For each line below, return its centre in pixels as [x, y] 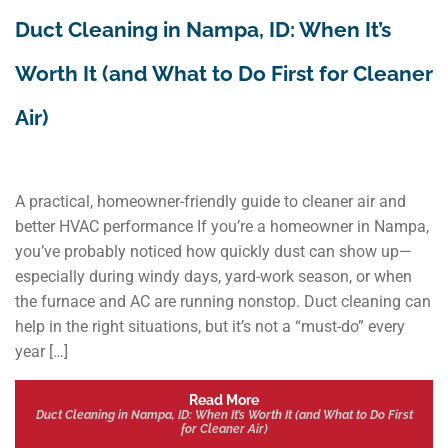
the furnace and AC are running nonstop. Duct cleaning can [223, 301]
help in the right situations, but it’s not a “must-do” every [210, 326]
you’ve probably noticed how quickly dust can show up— [213, 251]
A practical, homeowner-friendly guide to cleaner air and [210, 201]
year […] [41, 351]
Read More [224, 399]
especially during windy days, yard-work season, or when [213, 276]
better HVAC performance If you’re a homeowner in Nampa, [222, 226]
